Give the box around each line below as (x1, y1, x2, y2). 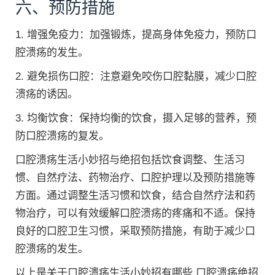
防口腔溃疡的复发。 (15, 130, 109, 142)
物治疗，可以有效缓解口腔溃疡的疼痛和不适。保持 (15, 207, 255, 219)
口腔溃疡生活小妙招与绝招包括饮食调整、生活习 (15, 154, 245, 166)
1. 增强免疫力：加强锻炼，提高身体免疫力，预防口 (15, 29, 257, 41)
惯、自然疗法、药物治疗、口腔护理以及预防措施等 (15, 172, 255, 184)
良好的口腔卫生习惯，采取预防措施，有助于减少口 (15, 225, 255, 237)
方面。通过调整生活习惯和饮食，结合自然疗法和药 (15, 190, 255, 201)
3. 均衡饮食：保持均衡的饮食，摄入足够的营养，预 (15, 112, 257, 124)
